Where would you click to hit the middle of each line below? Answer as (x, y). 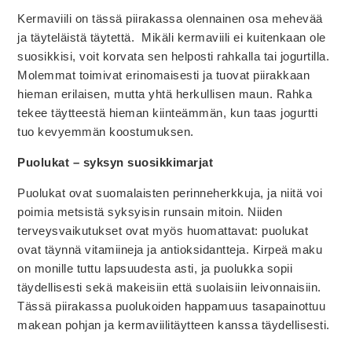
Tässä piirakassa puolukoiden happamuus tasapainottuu (172, 306)
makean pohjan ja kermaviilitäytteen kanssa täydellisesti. (174, 324)
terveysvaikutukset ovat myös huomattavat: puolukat (163, 230)
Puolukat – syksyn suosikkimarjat (115, 162)
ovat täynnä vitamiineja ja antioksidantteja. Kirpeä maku (170, 249)
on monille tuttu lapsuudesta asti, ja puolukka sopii (155, 268)
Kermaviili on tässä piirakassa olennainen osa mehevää (170, 18)
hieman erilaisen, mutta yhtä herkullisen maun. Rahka (165, 93)
